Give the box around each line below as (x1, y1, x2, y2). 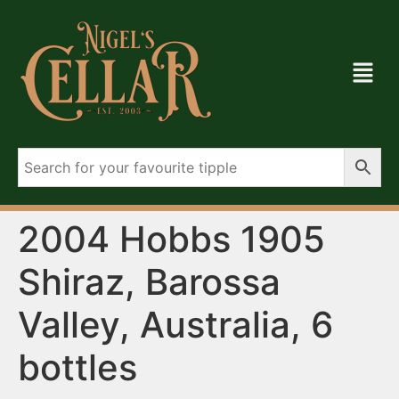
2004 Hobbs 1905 (18, 217, 325, 261)
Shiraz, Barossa (18, 260, 281, 304)
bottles (18, 346, 137, 389)
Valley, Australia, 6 (18, 303, 333, 346)
